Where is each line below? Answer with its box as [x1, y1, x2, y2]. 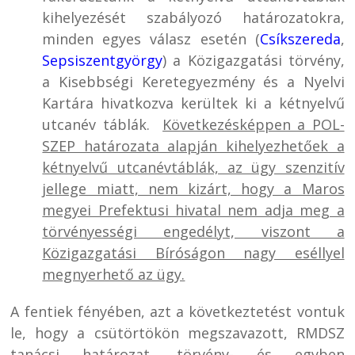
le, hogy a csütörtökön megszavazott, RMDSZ [10, 323, 345, 342]
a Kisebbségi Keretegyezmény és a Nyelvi [42, 71, 345, 91]
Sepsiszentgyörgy [42, 50, 163, 70]
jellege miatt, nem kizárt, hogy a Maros [42, 178, 345, 198]
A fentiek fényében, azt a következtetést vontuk [10, 301, 345, 321]
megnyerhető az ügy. [42, 264, 185, 284]
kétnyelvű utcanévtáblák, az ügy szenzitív [42, 157, 345, 177]
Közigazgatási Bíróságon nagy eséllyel [42, 242, 345, 262]
